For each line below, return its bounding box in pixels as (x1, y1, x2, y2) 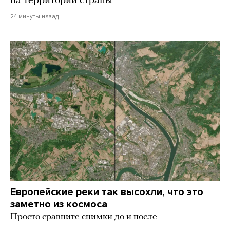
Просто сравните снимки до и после (10, 212, 157, 222)
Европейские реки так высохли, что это (10, 186, 203, 199)
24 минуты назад (10, 13, 59, 21)
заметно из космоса (10, 198, 107, 211)
